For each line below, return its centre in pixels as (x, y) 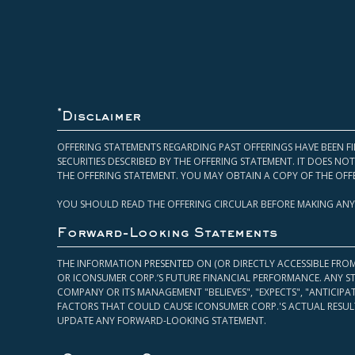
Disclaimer (101, 118)
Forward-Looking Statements (167, 234)
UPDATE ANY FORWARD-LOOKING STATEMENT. (162, 321)
